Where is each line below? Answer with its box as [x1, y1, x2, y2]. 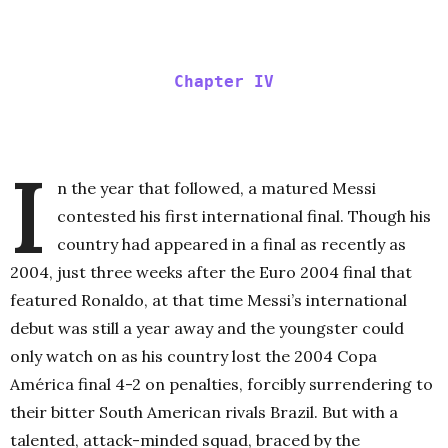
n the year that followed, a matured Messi [57, 177, 376, 198]
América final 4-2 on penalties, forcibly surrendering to [10, 373, 433, 394]
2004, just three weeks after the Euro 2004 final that [10, 261, 412, 282]
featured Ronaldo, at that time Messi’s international [10, 289, 407, 310]
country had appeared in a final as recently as [57, 233, 406, 254]
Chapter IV [174, 71, 274, 91]
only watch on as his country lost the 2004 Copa [10, 345, 377, 366]
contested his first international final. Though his [57, 205, 431, 226]
